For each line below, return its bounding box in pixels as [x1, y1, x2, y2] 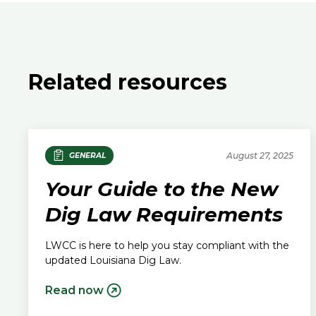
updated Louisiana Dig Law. [45, 253, 181, 267]
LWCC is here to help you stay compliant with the [45, 238, 289, 252]
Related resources [28, 69, 227, 95]
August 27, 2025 [226, 150, 293, 161]
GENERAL [68, 150, 106, 160]
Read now [45, 283, 104, 297]
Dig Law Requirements [45, 202, 283, 226]
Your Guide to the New [45, 176, 278, 201]
